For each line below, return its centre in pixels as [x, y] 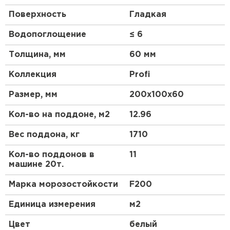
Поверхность [37, 15]
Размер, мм [33, 95]
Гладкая [148, 15]
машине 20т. [36, 165]
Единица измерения [52, 205]
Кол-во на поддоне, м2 [59, 115]
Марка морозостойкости [63, 185]
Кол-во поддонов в [52, 155]
